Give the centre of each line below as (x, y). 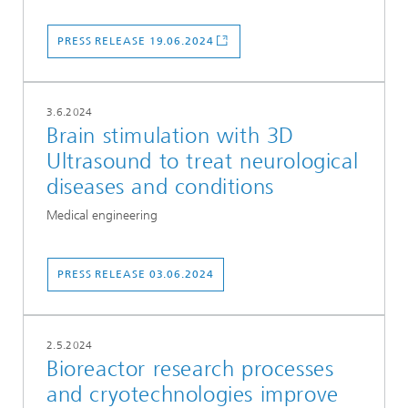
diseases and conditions (160, 187)
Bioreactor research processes (190, 369)
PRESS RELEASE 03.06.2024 (136, 275)
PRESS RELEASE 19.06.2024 (136, 41)
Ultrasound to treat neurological (203, 162)
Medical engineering (102, 215)
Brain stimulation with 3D (171, 136)
